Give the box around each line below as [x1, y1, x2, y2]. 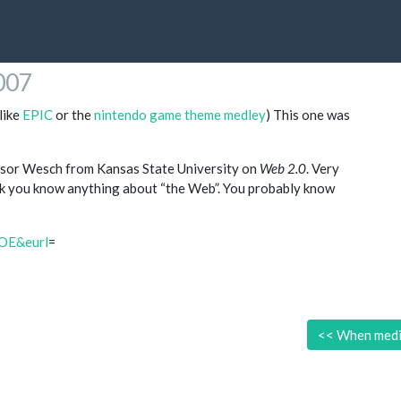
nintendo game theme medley [94, 107, 266, 124]
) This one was [266, 107, 350, 124]
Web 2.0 [260, 160, 306, 177]
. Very [306, 160, 339, 177]
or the [53, 107, 94, 124]
